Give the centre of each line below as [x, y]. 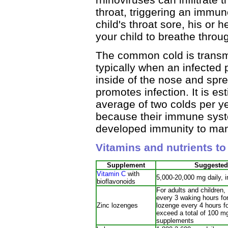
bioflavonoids [116, 181]
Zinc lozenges [117, 205]
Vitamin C [111, 174]
